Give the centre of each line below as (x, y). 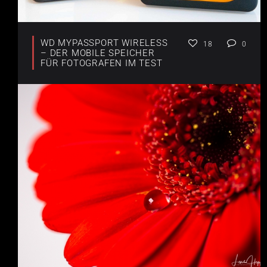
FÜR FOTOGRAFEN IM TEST (102, 63)
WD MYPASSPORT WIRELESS (104, 43)
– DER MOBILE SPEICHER (98, 53)
